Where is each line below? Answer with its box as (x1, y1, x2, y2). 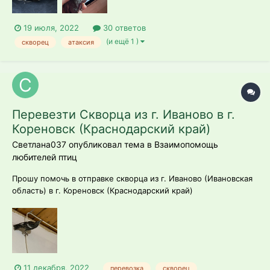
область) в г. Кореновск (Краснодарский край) (12, 185, 193, 195)
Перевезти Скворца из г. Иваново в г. (12, 107, 235, 122)
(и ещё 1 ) (106, 37, 140, 46)
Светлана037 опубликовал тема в (12, 139, 154, 149)
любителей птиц (12, 151, 77, 162)
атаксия (68, 38, 94, 47)
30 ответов (101, 23, 146, 33)
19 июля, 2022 (24, 23, 79, 33)
